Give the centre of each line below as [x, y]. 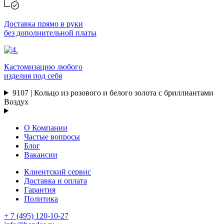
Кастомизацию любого [43, 66]
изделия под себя [33, 75]
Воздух [16, 101]
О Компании [46, 127]
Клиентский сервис [57, 171]
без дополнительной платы [50, 32]
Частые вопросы [52, 136]
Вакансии [41, 154]
